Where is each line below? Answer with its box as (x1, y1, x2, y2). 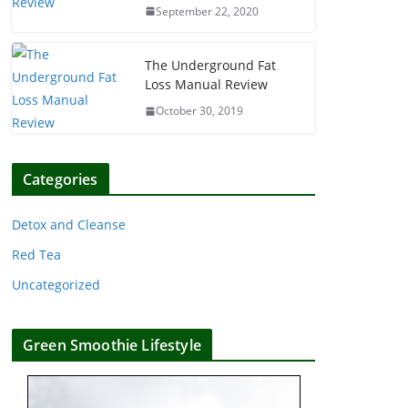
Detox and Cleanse (12, 215, 126, 233)
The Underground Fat (145, 56, 276, 75)
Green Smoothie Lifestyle (23, 334, 201, 355)
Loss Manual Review (145, 76, 268, 94)
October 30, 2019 (156, 103, 243, 119)
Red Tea (12, 245, 61, 263)
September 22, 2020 (156, 3, 259, 19)
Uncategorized (12, 275, 100, 293)
